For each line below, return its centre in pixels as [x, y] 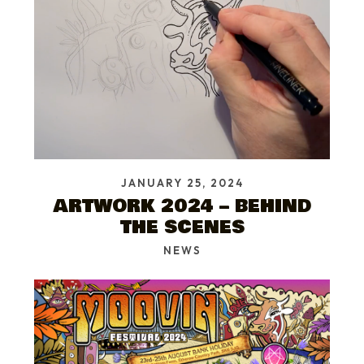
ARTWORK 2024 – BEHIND [182, 206]
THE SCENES [182, 227]
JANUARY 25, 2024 [182, 183]
